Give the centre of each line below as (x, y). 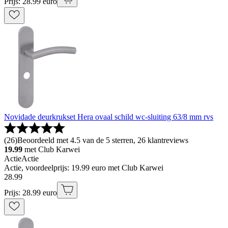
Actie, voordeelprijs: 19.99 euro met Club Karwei (84, 168)
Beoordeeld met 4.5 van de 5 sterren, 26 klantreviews (103, 140)
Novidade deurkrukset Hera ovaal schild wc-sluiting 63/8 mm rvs (109, 117)
